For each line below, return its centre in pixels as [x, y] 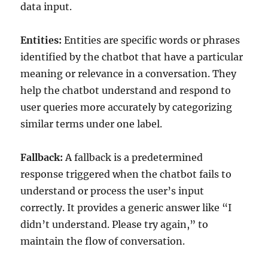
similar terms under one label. [92, 124]
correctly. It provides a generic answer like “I [126, 208]
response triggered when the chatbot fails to [126, 174]
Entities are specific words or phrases [151, 40]
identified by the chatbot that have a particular [132, 57]
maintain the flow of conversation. [103, 241]
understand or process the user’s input [112, 191]
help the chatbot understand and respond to [126, 90]
